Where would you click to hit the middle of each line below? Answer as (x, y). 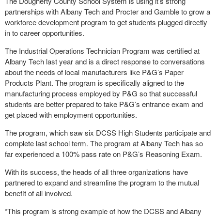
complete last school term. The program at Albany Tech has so (104, 143)
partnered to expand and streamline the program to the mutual (102, 182)
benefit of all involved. (39, 193)
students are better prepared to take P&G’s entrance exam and (104, 104)
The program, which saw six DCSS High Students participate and (108, 132)
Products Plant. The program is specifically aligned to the (94, 83)
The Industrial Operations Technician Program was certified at (102, 51)
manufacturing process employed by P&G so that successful (101, 93)
